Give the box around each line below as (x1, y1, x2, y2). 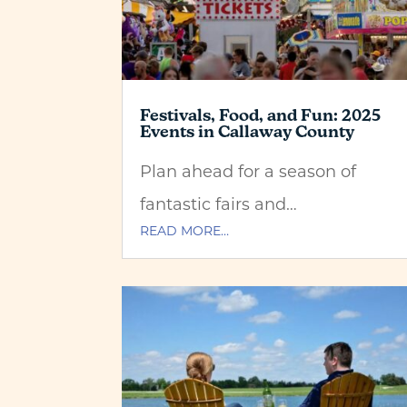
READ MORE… (140, 221, 230, 239)
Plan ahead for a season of (140, 159, 357, 182)
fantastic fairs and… (140, 192, 298, 214)
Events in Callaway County (140, 121, 355, 141)
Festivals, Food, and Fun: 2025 (140, 104, 382, 124)
